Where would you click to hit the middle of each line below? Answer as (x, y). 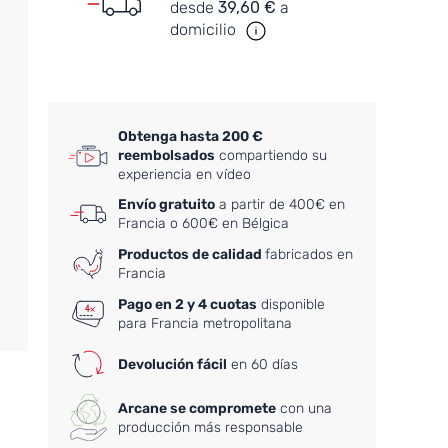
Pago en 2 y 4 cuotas (188, 305)
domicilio (205, 30)
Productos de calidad (192, 255)
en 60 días (263, 364)
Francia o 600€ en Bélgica (204, 224)
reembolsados (167, 156)
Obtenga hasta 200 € (191, 137)
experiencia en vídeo (185, 175)
